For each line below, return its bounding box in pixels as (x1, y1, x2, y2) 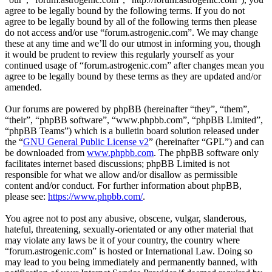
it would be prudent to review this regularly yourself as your (5, 49, 234, 59)
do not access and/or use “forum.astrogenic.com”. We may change (5, 27, 258, 38)
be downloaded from (5, 147, 87, 158)
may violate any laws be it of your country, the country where (5, 234, 240, 245)
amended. (5, 81, 42, 92)
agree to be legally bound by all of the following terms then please (5, 16, 257, 27)
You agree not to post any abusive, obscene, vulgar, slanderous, (5, 212, 246, 223)
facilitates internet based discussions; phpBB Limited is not (5, 158, 229, 169)
